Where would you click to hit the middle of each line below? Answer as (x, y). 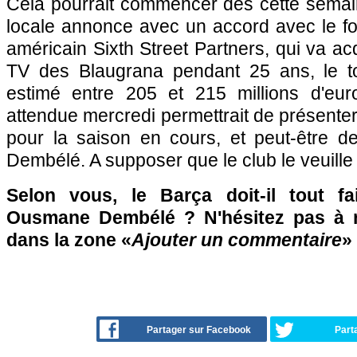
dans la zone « (69, 240)
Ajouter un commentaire (237, 240)
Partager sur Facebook (199, 330)
